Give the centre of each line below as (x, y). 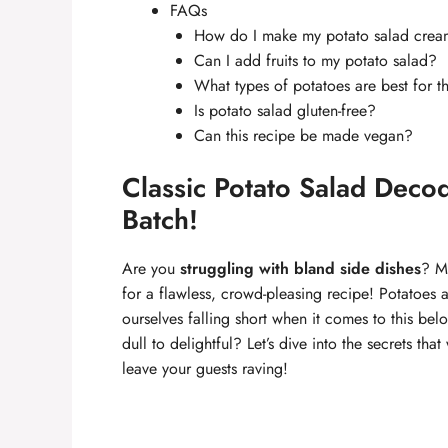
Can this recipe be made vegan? (303, 135)
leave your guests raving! (205, 368)
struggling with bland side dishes (300, 268)
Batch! (160, 219)
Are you (151, 268)
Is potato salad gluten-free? (285, 110)
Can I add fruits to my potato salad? (315, 60)
